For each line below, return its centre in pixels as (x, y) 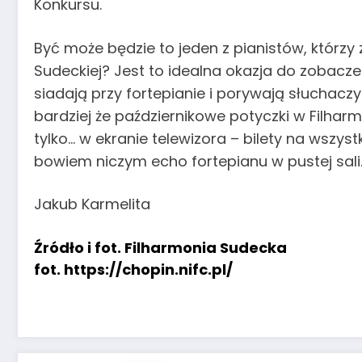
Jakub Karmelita (92, 204)
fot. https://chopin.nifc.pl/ (133, 269)
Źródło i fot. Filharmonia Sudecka (160, 247)
